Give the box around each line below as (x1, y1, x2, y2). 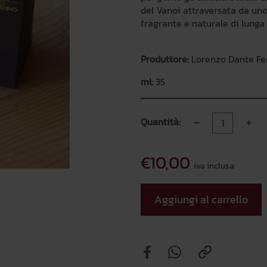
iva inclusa (194, 160, 234, 172)
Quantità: (141, 114, 181, 129)
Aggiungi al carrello (154, 191, 248, 207)
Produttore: (141, 52, 189, 66)
